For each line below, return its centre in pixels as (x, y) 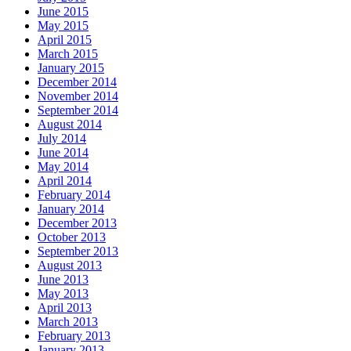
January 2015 (71, 67)
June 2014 (63, 152)
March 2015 (68, 53)
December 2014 (77, 81)
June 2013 (63, 279)
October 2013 (72, 237)
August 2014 (70, 124)
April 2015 (65, 39)
